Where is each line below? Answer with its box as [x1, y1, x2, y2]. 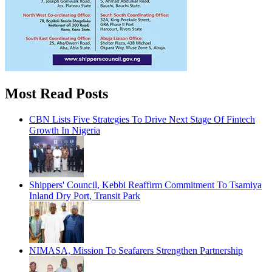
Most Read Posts [5, 85, 108, 101]
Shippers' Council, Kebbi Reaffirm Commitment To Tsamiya [29, 179, 262, 190]
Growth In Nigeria [29, 124, 100, 135]
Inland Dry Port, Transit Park [29, 190, 140, 201]
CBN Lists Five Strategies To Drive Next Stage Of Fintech [29, 114, 255, 124]
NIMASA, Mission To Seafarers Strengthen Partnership [29, 245, 243, 256]
